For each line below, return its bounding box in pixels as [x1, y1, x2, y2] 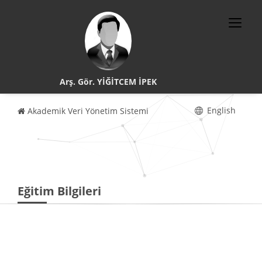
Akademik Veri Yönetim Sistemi [25, 105, 149, 116]
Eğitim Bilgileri [18, 183, 101, 199]
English [205, 105, 236, 116]
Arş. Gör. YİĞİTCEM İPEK [60, 76, 157, 87]
